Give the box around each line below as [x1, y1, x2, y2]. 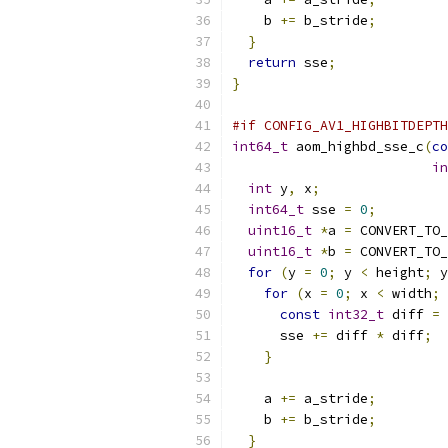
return [248, 54, 296, 71]
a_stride [296, 390, 368, 407]
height [368, 264, 424, 281]
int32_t [328, 306, 384, 323]
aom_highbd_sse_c [288, 138, 424, 155]
